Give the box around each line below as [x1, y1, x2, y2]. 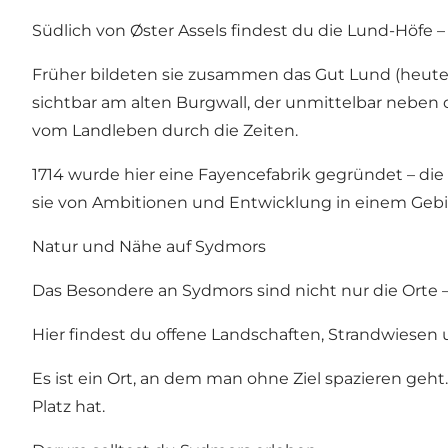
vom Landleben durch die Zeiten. [32, 121, 298, 141]
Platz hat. [32, 397, 105, 417]
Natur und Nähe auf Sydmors [32, 237, 266, 257]
